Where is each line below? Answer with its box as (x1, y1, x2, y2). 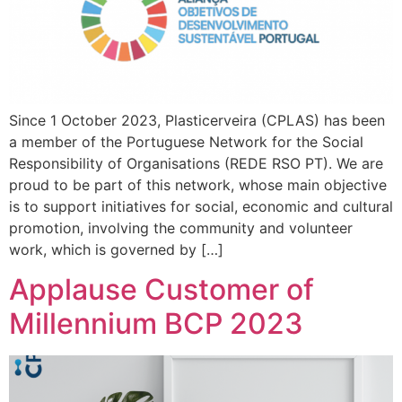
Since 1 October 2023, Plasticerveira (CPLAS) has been (9, 110, 385, 129)
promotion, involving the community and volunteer (9, 218, 353, 237)
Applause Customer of (9, 272, 314, 308)
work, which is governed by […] (9, 240, 223, 258)
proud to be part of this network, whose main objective (9, 175, 387, 194)
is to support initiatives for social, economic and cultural (9, 197, 393, 215)
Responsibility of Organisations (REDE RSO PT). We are (9, 153, 383, 172)
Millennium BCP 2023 (9, 306, 303, 342)
